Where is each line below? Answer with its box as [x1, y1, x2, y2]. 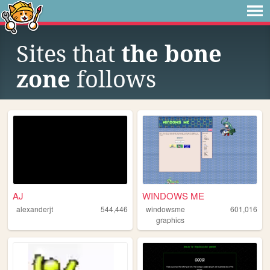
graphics [156, 215, 185, 225]
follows [71, 66, 156, 93]
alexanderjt [16, 204, 53, 215]
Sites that [16, 41, 121, 67]
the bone [121, 41, 222, 67]
